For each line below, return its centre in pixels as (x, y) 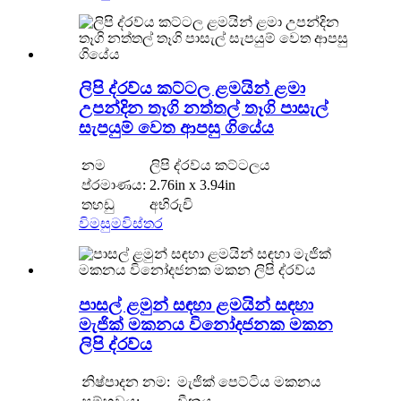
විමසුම (100, 224)
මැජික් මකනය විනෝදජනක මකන (206, 324)
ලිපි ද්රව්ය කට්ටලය (210, 166)
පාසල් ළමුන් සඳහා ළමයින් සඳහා (196, 304)
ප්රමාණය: (114, 185)
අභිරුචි (171, 205)
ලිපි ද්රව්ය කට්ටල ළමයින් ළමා (192, 89)
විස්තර (142, 224)
